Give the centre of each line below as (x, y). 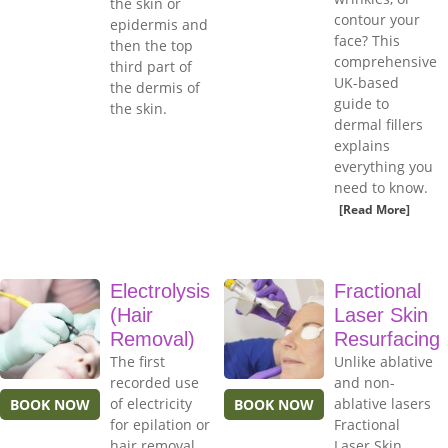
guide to (361, 104)
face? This (367, 41)
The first (137, 362)
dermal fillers (378, 125)
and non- (364, 383)
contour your (377, 20)
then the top (151, 46)
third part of (151, 67)
